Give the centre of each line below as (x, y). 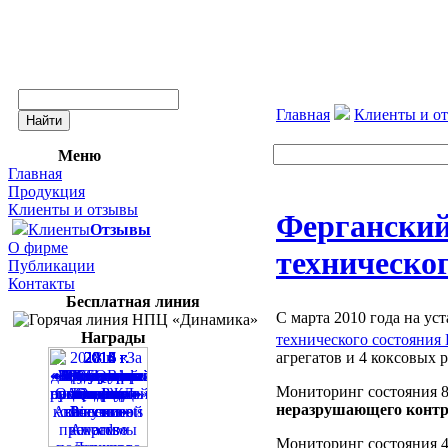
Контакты (41, 283)
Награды (113, 337)
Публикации (51, 265)
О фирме (38, 247)
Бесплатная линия (133, 301)
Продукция (46, 191)
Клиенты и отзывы (73, 209)
